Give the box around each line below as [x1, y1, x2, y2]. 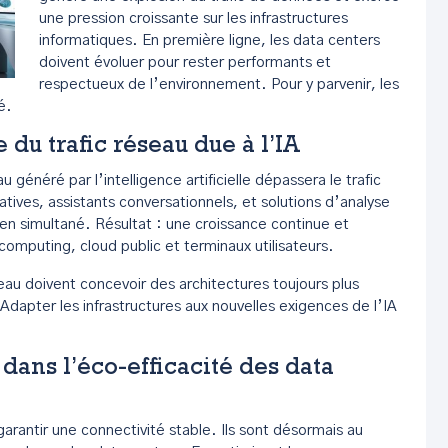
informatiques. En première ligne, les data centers [39, 33, 380, 48]
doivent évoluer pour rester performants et [39, 55, 331, 70]
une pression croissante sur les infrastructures [39, 11, 348, 26]
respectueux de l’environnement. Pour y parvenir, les [39, 77, 399, 92]
